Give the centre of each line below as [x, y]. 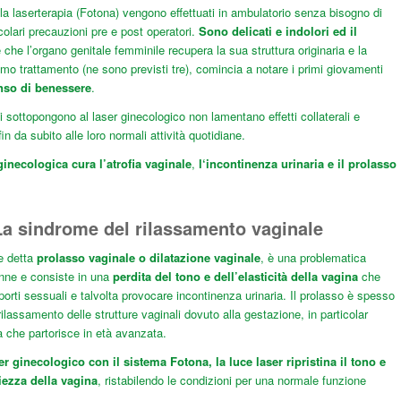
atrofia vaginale [149, 164]
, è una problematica [313, 258]
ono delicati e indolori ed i [280, 31]
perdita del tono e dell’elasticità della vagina [235, 277]
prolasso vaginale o [93, 258]
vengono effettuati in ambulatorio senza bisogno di [250, 13]
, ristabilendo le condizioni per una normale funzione [231, 380]
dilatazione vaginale [205, 258]
